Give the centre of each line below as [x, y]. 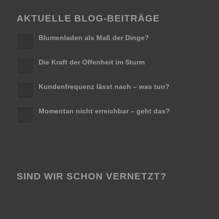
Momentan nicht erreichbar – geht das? [104, 111]
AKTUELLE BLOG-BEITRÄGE [88, 18]
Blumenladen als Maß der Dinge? [94, 37]
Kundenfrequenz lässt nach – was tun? [104, 86]
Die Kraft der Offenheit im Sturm [91, 62]
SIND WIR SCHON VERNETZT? [91, 176]
